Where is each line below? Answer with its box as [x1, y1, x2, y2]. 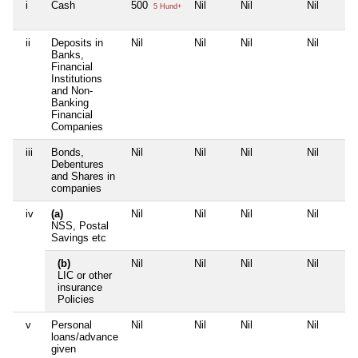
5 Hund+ [151, 2, 181, 11]
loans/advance [51, 331, 118, 344]
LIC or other [58, 269, 112, 282]
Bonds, [51, 146, 84, 159]
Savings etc [51, 232, 106, 245]
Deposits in [51, 37, 103, 50]
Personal [51, 319, 92, 332]
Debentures [51, 158, 104, 171]
